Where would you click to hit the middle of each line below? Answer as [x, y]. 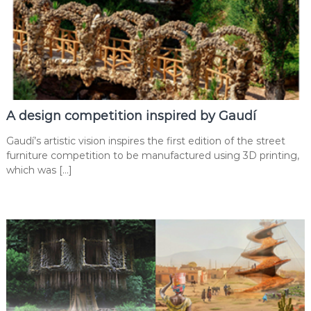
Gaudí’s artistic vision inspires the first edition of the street [145, 141]
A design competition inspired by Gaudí [131, 116]
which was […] [39, 170]
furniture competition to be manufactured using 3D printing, [152, 155]
